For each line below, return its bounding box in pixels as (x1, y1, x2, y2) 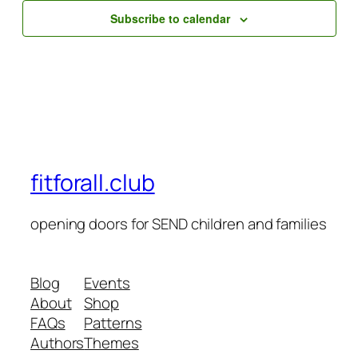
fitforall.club (30, 166, 155, 198)
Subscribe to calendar (110, 10, 231, 26)
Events (84, 272, 130, 293)
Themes (84, 332, 139, 353)
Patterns (84, 312, 142, 333)
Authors (30, 332, 85, 353)
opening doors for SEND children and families (30, 213, 327, 235)
